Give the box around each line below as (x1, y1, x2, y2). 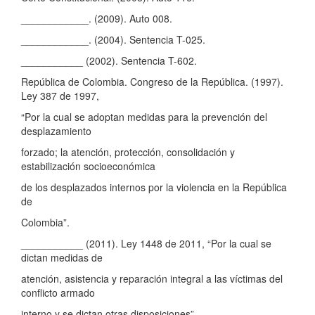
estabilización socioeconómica (21, 158, 155, 173)
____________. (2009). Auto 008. (21, 11, 172, 25)
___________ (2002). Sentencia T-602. (21, 53, 197, 67)
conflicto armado (21, 285, 95, 300)
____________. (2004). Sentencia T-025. (21, 32, 205, 46)
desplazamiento (21, 123, 91, 138)
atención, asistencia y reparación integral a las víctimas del (21, 271, 283, 285)
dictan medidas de (21, 250, 103, 264)
